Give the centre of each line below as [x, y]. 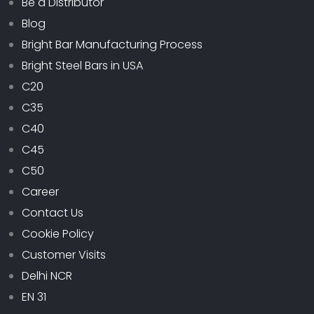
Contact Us [53, 212]
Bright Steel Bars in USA [82, 65]
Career [40, 191]
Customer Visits [64, 254]
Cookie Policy [58, 233]
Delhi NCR [47, 275]
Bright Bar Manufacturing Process [112, 44]
